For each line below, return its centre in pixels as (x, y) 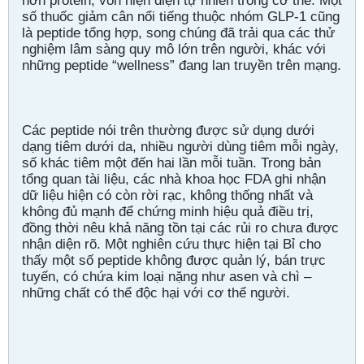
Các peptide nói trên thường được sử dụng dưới (168, 130)
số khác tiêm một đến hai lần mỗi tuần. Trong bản (171, 162)
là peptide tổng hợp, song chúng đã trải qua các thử (178, 32)
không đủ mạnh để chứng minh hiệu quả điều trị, (168, 211)
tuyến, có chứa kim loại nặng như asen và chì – (167, 276)
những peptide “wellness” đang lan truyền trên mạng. (182, 65)
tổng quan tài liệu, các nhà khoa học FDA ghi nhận (174, 179)
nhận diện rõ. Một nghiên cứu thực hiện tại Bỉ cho (171, 244)
